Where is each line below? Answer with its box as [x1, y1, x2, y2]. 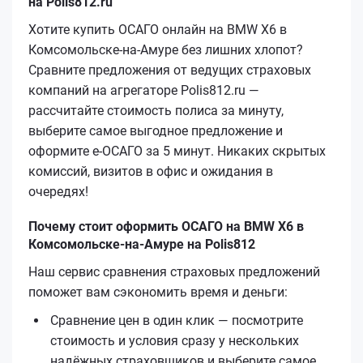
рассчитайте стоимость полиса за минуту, [28, 102, 284, 118]
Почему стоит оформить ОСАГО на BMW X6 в [28, 218, 304, 234]
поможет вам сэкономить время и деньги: [28, 284, 288, 300]
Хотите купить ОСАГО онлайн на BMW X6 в [28, 21, 287, 37]
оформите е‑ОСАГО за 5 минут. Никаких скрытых [28, 143, 326, 159]
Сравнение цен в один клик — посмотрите [50, 312, 303, 328]
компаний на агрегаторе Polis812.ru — [28, 82, 259, 98]
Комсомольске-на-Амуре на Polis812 [28, 236, 255, 252]
